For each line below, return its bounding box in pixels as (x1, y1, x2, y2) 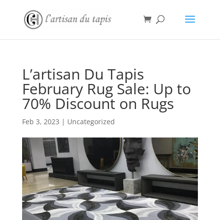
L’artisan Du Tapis (22, 64, 144, 84)
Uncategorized (67, 117, 115, 126)
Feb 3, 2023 (22, 117, 59, 126)
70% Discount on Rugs (22, 93, 174, 113)
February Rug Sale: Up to (22, 79, 191, 99)
